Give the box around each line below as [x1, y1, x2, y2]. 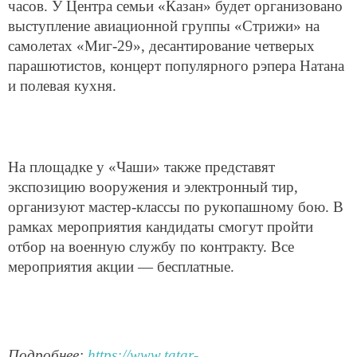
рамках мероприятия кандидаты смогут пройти [8, 218, 313, 235]
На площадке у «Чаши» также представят [8, 158, 275, 175]
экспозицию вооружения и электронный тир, [8, 178, 298, 195]
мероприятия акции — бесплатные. [8, 257, 234, 275]
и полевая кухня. [8, 77, 116, 95]
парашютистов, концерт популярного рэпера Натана [8, 57, 344, 75]
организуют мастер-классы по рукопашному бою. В [8, 198, 343, 215]
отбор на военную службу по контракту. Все [8, 237, 294, 255]
